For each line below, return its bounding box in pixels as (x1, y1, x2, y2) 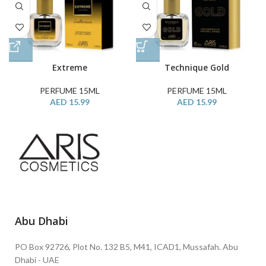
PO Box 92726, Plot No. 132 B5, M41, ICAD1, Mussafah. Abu (15, 242, 238, 252)
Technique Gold (164, 61, 229, 73)
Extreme (52, 61, 87, 73)
